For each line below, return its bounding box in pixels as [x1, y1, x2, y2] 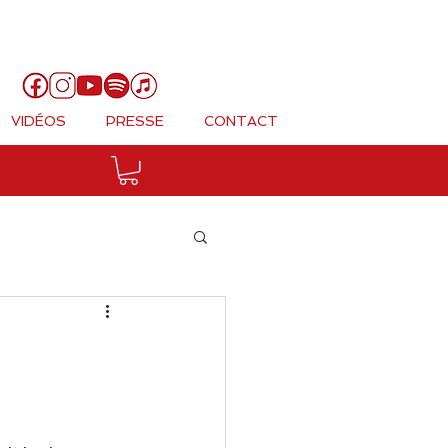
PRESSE [105, 113, 164, 129]
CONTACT [203, 113, 278, 129]
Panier [343, 22, 411, 48]
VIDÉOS [10, 113, 66, 129]
